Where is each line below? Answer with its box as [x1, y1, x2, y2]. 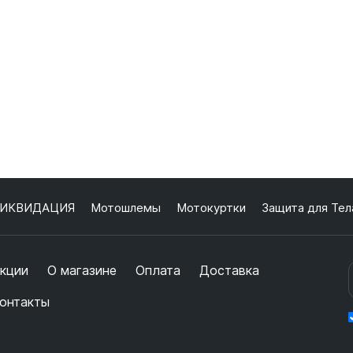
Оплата [135, 262, 180, 278]
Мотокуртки [176, 200, 246, 215]
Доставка [199, 262, 259, 278]
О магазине [46, 262, 117, 278]
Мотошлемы [90, 200, 161, 215]
